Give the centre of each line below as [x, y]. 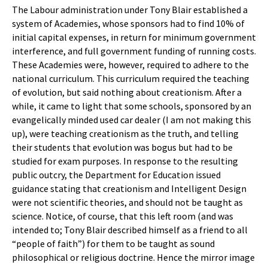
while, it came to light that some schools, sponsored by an [132, 106]
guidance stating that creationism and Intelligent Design [129, 188]
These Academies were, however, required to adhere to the [130, 65]
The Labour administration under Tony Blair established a [130, 10]
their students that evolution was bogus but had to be [122, 147]
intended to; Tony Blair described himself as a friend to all [130, 230]
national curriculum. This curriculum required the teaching [131, 78]
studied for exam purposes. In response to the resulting [125, 161]
